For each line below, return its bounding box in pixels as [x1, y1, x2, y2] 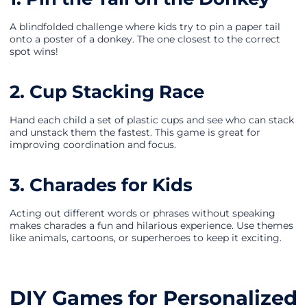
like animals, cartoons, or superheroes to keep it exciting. [10, 232, 282, 245]
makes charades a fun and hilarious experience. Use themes [10, 219, 293, 232]
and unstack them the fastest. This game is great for [10, 126, 260, 139]
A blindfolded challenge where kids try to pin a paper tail [10, 21, 280, 34]
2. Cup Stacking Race [10, 80, 204, 103]
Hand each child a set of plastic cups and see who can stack [10, 114, 294, 127]
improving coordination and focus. [10, 138, 176, 151]
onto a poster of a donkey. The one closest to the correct [10, 33, 280, 46]
